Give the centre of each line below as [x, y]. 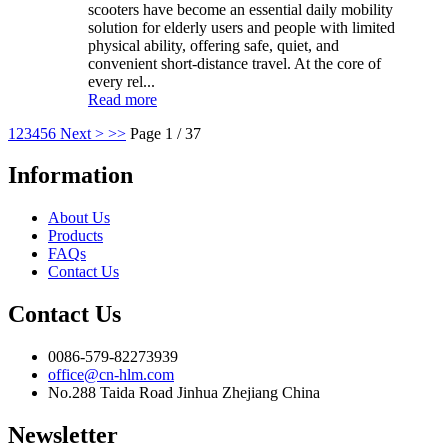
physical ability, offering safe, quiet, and [213, 45]
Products [75, 236]
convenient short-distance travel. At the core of [234, 63]
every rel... [121, 81]
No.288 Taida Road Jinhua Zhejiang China [184, 393]
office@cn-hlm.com [111, 375]
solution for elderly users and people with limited [241, 27]
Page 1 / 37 [165, 133]
